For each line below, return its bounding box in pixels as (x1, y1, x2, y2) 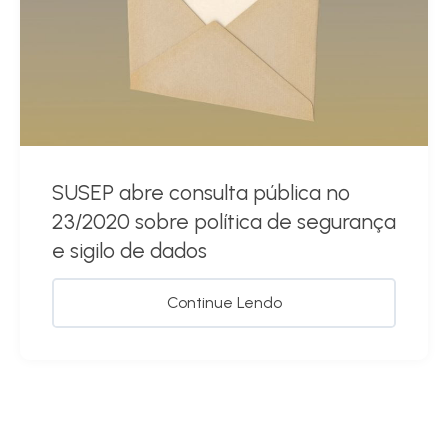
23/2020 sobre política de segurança (52, 208, 396, 234)
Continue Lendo (166, 292, 282, 312)
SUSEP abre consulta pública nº (52, 179, 350, 205)
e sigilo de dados (52, 237, 207, 263)
